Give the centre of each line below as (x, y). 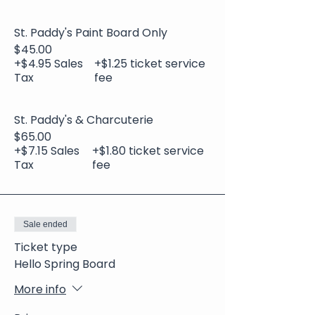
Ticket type (46, 247)
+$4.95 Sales (49, 64)
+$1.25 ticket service (150, 64)
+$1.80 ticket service (148, 151)
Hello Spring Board (65, 264)
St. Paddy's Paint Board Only (91, 33)
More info (40, 289)
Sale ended (45, 224)
